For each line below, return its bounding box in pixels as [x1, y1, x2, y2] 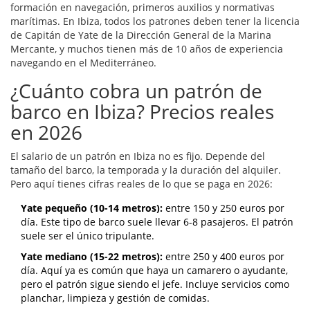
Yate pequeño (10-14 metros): [21, 201, 163, 215]
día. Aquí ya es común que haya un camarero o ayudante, [21, 264, 288, 277]
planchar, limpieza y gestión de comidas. [21, 291, 210, 305]
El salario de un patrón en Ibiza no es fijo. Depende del [10, 149, 265, 163]
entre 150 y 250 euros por [163, 201, 284, 215]
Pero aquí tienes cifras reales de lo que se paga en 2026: [10, 177, 273, 191]
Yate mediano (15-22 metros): [21, 250, 163, 264]
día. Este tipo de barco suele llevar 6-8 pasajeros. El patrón [21, 215, 293, 229]
